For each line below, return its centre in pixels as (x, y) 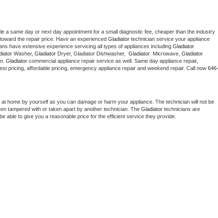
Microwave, (166, 54)
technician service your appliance (170, 39)
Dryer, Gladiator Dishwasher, (93, 54)
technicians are (181, 109)
